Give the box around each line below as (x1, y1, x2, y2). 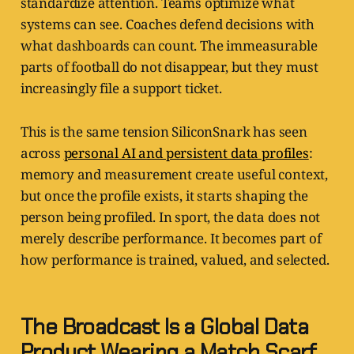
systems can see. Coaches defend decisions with (20, 15, 314, 34)
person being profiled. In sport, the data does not (20, 208, 321, 227)
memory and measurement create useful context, (20, 165, 329, 184)
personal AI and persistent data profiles (63, 144, 309, 163)
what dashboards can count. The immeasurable (20, 36, 318, 55)
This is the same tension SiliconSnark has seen (20, 122, 307, 141)
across (20, 144, 64, 163)
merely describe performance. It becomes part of (20, 229, 322, 248)
